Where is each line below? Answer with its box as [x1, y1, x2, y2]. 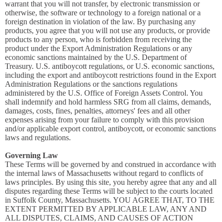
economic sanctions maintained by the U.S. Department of [5, 53, 187, 61]
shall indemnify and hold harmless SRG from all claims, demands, [5, 98, 211, 106]
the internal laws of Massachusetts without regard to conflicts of [5, 169, 203, 177]
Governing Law [5, 151, 58, 160]
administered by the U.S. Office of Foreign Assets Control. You [5, 89, 203, 97]
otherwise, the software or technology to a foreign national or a [5, 8, 201, 17]
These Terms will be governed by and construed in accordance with [5, 160, 216, 168]
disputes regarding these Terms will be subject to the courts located [5, 187, 213, 195]
